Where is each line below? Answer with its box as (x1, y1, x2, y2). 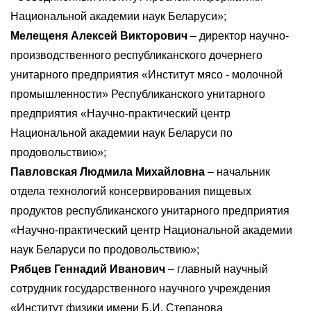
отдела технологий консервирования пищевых (10, 185, 251, 197)
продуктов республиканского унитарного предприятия (10, 205, 289, 217)
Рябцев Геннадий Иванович (10, 263, 165, 275)
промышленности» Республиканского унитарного (10, 88, 265, 100)
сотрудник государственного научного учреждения (10, 283, 271, 294)
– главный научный (165, 263, 268, 275)
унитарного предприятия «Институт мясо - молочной (10, 69, 283, 81)
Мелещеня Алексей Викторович (10, 30, 187, 42)
